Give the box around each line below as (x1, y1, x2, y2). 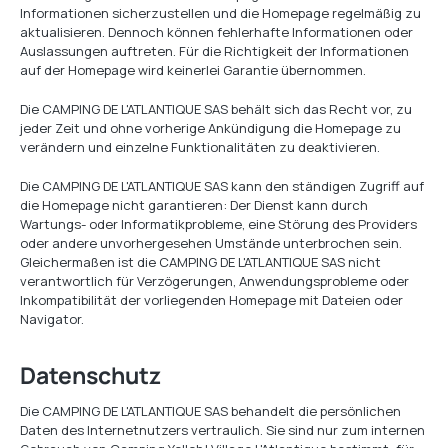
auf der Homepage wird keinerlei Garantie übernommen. (20, 61, 366, 79)
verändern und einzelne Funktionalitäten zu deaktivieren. (20, 138, 380, 156)
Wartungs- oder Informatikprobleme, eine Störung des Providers (20, 215, 417, 233)
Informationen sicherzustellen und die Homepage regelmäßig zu (20, 4, 421, 22)
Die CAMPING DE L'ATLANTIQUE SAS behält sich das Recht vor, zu (20, 100, 412, 118)
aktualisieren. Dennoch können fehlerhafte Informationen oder (20, 23, 413, 41)
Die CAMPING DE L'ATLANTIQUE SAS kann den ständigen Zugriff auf (20, 177, 424, 195)
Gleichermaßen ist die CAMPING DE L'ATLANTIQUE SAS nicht (20, 253, 381, 271)
